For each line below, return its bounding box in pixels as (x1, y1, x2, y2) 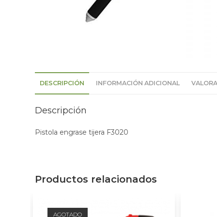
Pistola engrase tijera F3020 (35, 128, 128, 137)
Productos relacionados (35, 173, 157, 185)
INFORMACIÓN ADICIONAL (96, 79, 180, 87)
